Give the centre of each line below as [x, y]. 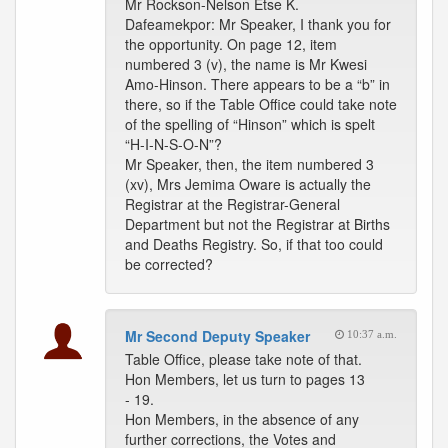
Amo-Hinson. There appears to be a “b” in [257, 84]
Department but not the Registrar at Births [257, 224]
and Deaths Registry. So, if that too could [254, 244]
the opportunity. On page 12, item [231, 44]
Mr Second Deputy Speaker [217, 336]
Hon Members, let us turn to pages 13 [245, 379]
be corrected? [169, 264]
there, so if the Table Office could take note [261, 104]
